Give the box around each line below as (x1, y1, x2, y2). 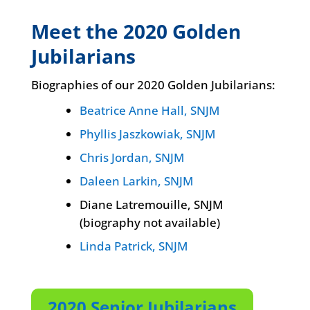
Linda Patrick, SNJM (79, 238, 188, 254)
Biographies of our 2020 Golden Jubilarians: (30, 77, 275, 93)
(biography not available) (79, 215, 220, 230)
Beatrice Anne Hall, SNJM (79, 102, 219, 118)
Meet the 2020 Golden (30, 18, 241, 44)
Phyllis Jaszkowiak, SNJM (79, 126, 215, 142)
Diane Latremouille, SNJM (79, 197, 223, 212)
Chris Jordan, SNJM (79, 149, 184, 165)
